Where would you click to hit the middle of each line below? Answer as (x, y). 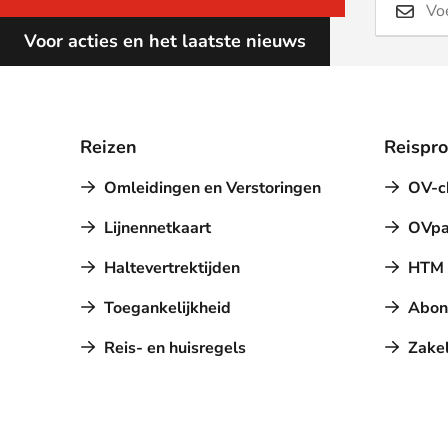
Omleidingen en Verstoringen (212, 188)
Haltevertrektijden (172, 268)
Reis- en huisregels (175, 348)
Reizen (108, 147)
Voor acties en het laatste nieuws (165, 41)
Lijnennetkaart (157, 228)
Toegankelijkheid (167, 308)
